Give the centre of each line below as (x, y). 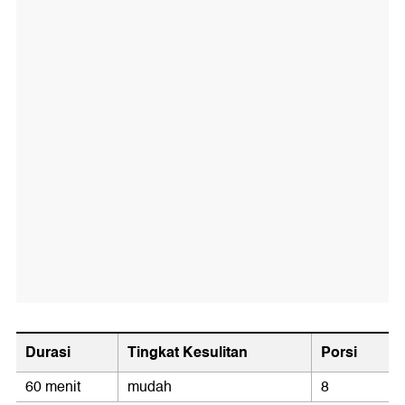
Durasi (48, 353)
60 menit (53, 387)
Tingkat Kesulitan (188, 353)
